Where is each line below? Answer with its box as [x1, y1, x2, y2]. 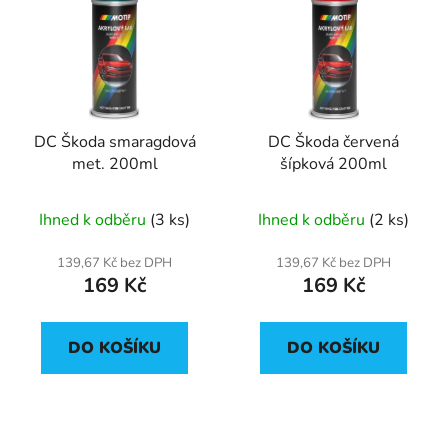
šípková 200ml [280, 152, 387, 175]
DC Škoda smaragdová [33, 130, 196, 153]
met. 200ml [71, 152, 158, 175]
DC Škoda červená [268, 130, 399, 153]
